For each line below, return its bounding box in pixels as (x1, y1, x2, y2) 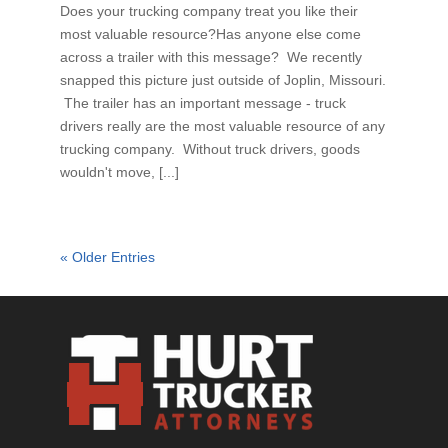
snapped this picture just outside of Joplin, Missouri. (59, 72, 386, 88)
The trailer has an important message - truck (59, 95, 346, 111)
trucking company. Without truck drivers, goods (59, 141, 360, 157)
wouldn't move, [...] (59, 164, 179, 180)
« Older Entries (59, 249, 155, 265)
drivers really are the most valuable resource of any (59, 118, 385, 134)
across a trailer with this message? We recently (59, 49, 362, 65)
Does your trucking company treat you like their (59, 3, 358, 19)
